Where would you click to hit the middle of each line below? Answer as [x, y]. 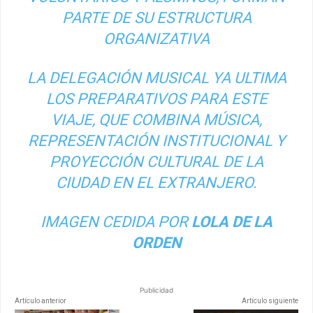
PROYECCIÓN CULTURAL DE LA [156, 161]
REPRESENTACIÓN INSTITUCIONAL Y [156, 140]
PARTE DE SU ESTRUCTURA [156, 17]
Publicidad [156, 290]
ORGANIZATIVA [156, 38]
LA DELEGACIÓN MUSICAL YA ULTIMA [156, 78]
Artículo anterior [41, 300]
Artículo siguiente [270, 300]
